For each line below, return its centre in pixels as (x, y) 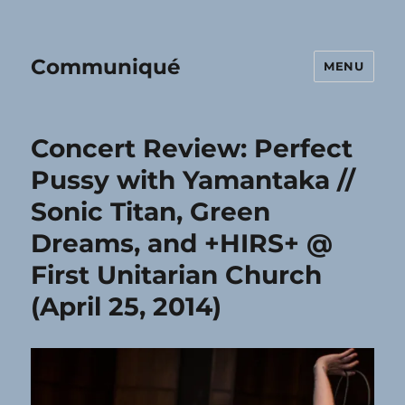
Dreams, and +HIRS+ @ (182, 243)
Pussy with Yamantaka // (193, 180)
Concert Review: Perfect (192, 148)
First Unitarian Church (177, 275)
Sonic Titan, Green (151, 212)
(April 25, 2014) (127, 306)
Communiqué (106, 66)
